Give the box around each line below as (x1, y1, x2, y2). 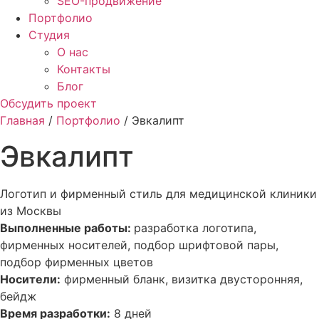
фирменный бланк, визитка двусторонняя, (61, 271, 303, 286)
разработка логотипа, (134, 220, 256, 235)
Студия (28, 28, 70, 43)
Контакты (57, 62, 110, 77)
